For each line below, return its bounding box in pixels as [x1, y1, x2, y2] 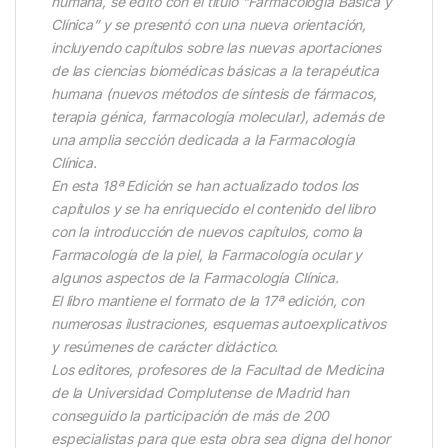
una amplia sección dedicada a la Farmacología [51, 130, 355, 148]
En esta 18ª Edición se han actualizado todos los [51, 176, 359, 194]
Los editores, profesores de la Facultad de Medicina [51, 360, 384, 378]
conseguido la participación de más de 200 [51, 406, 330, 424]
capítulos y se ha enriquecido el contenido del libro [51, 199, 375, 217]
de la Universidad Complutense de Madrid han [51, 383, 349, 401]
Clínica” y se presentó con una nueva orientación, [51, 15, 367, 33]
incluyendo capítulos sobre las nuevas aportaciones [51, 38, 381, 56]
